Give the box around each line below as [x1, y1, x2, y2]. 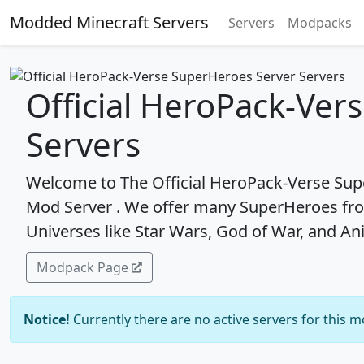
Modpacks [288, 14, 352, 32]
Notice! [24, 310, 70, 328]
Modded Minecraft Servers [10, 11, 209, 33]
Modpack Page [37, 258, 128, 276]
